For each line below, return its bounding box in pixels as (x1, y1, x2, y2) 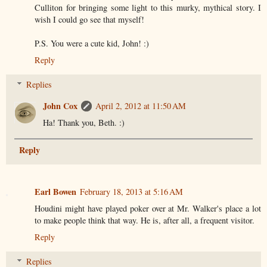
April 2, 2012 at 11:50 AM (95, 100, 187, 112)
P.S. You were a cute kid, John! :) (35, 37, 149, 49)
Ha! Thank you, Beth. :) (43, 117, 125, 129)
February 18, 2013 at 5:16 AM (80, 185, 183, 197)
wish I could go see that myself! (35, 13, 144, 25)
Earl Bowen (35, 185, 76, 198)
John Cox (43, 100, 78, 113)
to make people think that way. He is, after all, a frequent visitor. (35, 214, 254, 226)
